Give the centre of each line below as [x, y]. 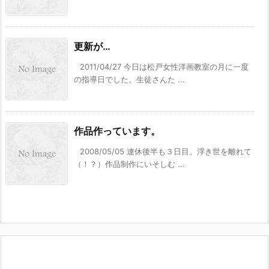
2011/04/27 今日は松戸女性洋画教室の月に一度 [164, 66]
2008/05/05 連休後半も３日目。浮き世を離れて [166, 151]
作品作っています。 [117, 131]
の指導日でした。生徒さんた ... [129, 79]
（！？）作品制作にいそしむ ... [129, 164]
